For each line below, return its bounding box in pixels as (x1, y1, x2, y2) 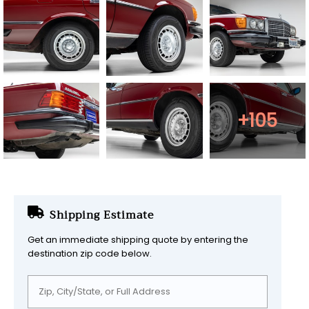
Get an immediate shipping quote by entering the (28, 232, 248, 246)
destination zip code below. (28, 246, 152, 260)
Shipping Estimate (50, 205, 154, 224)
